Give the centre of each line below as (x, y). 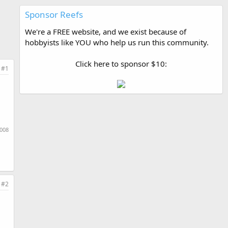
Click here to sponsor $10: (121, 64)
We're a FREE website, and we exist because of (106, 32)
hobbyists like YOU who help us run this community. (117, 42)
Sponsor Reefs (54, 15)
